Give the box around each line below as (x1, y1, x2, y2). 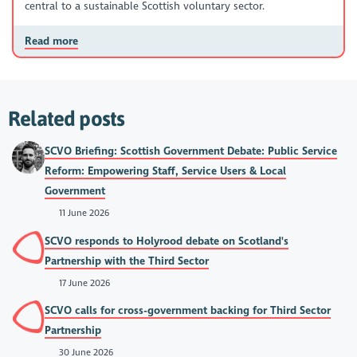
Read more (24, 33, 78, 48)
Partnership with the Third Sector (45, 253, 210, 268)
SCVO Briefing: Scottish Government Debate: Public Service (45, 144, 338, 159)
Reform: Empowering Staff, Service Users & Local (45, 164, 287, 178)
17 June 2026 (56, 277, 110, 288)
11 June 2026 (56, 207, 109, 219)
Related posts (8, 106, 125, 130)
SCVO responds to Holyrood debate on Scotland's (45, 233, 289, 248)
